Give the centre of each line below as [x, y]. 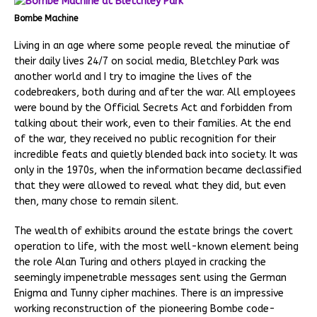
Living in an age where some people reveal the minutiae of [152, 46]
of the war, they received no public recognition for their [145, 139]
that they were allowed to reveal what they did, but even [150, 186]
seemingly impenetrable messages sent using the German [150, 278]
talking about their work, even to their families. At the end [152, 124]
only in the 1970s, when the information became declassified [158, 171]
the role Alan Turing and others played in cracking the [140, 263]
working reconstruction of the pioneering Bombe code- [145, 309]
